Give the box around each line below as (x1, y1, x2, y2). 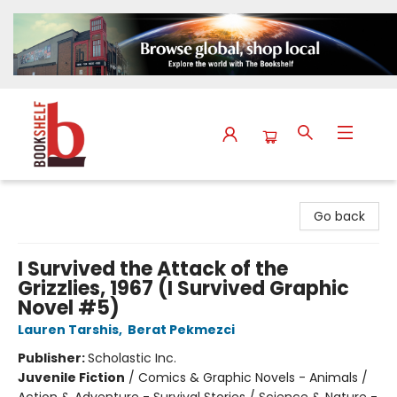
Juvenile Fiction (18, 369, 125, 387)
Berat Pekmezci (128, 321, 235, 339)
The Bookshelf (13, 188, 100, 206)
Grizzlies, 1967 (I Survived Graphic (18, 275, 349, 303)
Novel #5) (18, 294, 120, 323)
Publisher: (18, 349, 88, 368)
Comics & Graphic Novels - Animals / (138, 369, 368, 387)
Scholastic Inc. (88, 349, 176, 368)
